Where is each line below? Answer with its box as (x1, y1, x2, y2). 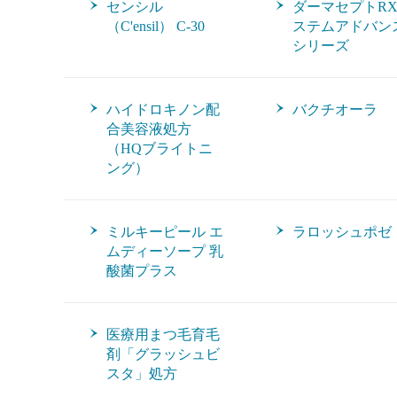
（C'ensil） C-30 (106, 19, 205, 34)
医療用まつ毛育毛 (106, 327, 220, 342)
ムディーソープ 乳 (106, 244, 223, 259)
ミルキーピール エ (106, 224, 223, 239)
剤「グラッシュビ (106, 346, 220, 362)
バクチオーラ (292, 102, 378, 117)
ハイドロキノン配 (106, 102, 220, 117)
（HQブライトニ (106, 141, 213, 156)
